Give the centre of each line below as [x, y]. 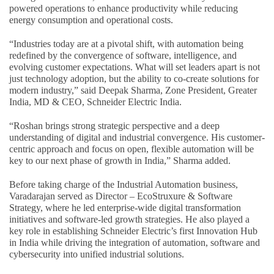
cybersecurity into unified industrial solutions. [97, 254]
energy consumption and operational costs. [91, 20]
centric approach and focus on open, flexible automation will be [131, 149]
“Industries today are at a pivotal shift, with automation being [126, 43]
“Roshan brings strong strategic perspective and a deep [114, 125]
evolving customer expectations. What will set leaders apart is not [135, 67]
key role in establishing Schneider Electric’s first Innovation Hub [133, 231]
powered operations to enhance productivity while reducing [124, 8]
